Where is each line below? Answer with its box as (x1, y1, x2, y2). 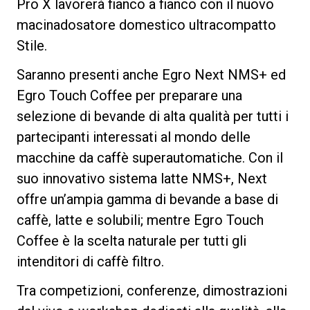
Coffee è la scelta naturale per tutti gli (17, 232, 246, 249)
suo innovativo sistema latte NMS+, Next (17, 170, 267, 187)
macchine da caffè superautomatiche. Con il (17, 149, 283, 166)
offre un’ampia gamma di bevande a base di (17, 190, 278, 208)
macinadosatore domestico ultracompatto (17, 16, 276, 33)
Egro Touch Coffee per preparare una (17, 86, 242, 104)
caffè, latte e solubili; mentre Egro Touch (17, 211, 264, 228)
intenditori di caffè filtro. (17, 253, 164, 270)
